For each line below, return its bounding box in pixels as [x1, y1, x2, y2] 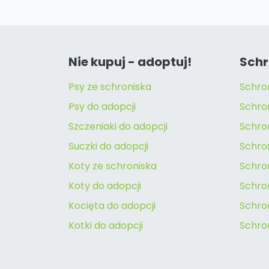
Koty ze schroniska [68, 159, 157, 173]
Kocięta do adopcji [68, 198, 156, 213]
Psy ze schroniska [68, 79, 151, 94]
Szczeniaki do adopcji [68, 119, 168, 133]
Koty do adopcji [68, 178, 141, 193]
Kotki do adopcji [68, 218, 143, 232]
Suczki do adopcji [68, 139, 148, 153]
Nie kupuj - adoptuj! [68, 53, 192, 70]
